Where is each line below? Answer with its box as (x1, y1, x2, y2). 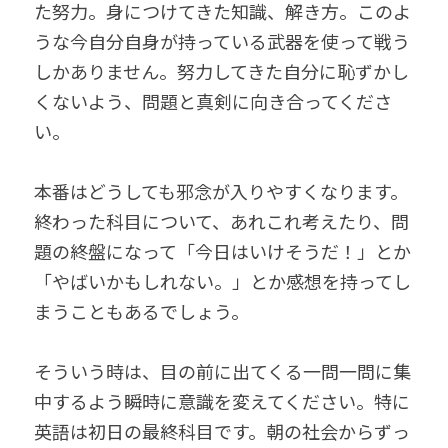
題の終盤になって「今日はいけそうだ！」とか (34, 238, 411, 264)
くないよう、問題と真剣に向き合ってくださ (34, 88, 392, 114)
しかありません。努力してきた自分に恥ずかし (34, 58, 409, 84)
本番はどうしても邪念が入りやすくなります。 (34, 178, 408, 204)
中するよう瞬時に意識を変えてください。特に (34, 388, 410, 414)
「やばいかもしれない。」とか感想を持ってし (34, 268, 411, 294)
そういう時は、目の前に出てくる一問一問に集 (34, 358, 411, 384)
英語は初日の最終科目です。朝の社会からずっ (34, 418, 410, 444)
